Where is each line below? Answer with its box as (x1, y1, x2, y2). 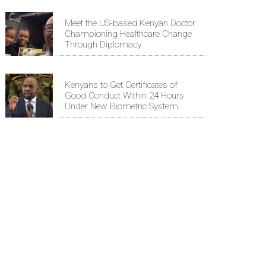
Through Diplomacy (65, 39, 141, 50)
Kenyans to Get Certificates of (65, 80, 178, 91)
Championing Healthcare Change (65, 28, 192, 40)
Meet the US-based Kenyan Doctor (65, 18, 195, 29)
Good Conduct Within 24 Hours (65, 90, 184, 102)
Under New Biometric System (65, 101, 178, 112)
